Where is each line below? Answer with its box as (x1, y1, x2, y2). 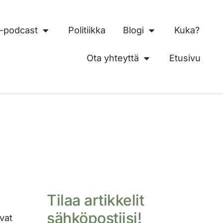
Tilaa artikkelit (47, 191, 144, 210)
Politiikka (68, 25, 106, 36)
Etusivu (169, 53, 201, 64)
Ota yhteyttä (87, 53, 139, 64)
